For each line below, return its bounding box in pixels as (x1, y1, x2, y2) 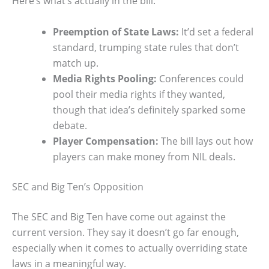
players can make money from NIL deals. (53, 150, 235, 163)
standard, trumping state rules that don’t (53, 40, 239, 54)
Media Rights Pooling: (53, 71, 157, 85)
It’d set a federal (179, 25, 253, 38)
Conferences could (157, 71, 244, 85)
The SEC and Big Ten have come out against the (12, 210, 226, 223)
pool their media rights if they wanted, (53, 87, 225, 101)
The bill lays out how (159, 134, 253, 148)
